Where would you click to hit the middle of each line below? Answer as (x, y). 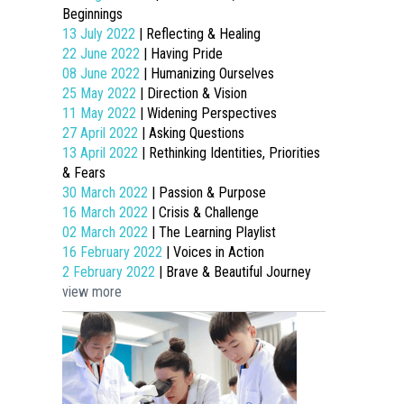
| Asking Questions (193, 133)
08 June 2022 (102, 73)
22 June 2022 (102, 54)
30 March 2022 (106, 193)
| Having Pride (183, 54)
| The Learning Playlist (213, 232)
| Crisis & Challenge (205, 212)
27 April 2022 (101, 133)
